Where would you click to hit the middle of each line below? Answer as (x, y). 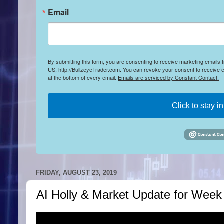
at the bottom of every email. (83, 77)
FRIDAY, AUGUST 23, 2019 (76, 173)
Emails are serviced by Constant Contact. (168, 77)
